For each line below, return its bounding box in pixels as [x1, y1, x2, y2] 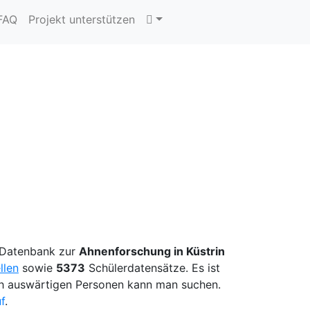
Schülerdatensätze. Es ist [85, 261, 220, 275]
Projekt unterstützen [28, 12, 135, 26]
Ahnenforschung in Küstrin [79, 244, 225, 259]
